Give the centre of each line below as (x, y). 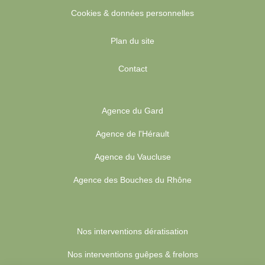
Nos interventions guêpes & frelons (132, 255)
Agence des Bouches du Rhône (132, 180)
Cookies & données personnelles (132, 13)
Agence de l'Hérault (132, 134)
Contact (132, 69)
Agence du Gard (132, 111)
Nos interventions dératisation (132, 232)
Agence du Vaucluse (132, 157)
